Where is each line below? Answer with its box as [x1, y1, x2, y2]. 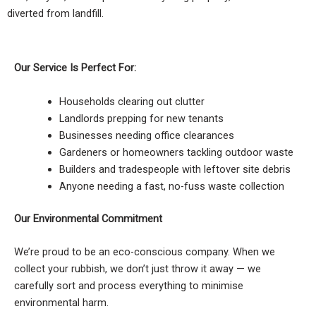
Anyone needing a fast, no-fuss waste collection [59, 179, 284, 193]
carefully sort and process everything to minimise [14, 279, 243, 292]
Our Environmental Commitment [14, 212, 162, 225]
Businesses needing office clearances [59, 128, 234, 142]
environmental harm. [14, 296, 109, 309]
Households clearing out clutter [59, 95, 205, 108]
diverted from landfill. [7, 7, 104, 20]
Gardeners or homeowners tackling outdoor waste [59, 145, 293, 159]
